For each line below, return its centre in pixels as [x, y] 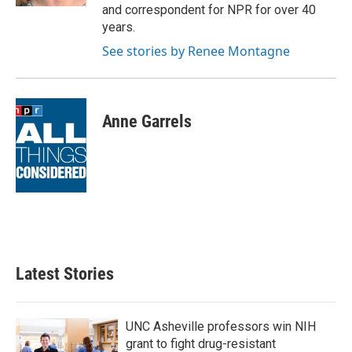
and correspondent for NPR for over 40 [209, 10]
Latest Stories [65, 274]
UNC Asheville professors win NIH [221, 326]
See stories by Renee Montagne [196, 51]
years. [119, 27]
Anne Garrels [147, 121]
